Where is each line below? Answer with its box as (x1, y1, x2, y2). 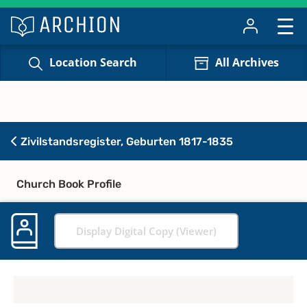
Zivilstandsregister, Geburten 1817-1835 (18, 134, 233, 148)
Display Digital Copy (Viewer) (76, 223, 217, 238)
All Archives (214, 55, 279, 71)
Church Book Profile (16, 177, 121, 191)
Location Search (49, 55, 138, 71)
